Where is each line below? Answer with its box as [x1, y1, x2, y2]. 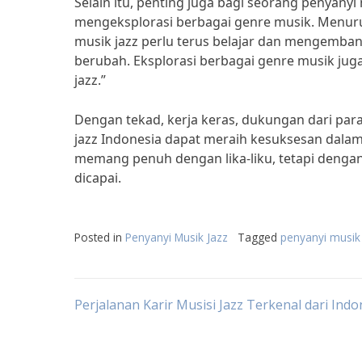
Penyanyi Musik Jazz [125, 229, 228, 245]
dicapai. [74, 169, 121, 187]
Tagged [238, 229, 280, 245]
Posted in [74, 229, 125, 245]
